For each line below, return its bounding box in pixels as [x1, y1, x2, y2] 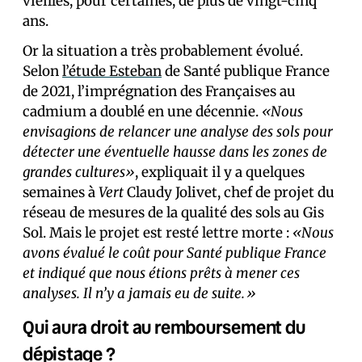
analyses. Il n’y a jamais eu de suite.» [23, 284, 256, 302]
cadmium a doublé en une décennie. [23, 102, 262, 120]
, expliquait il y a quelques [135, 162, 305, 181]
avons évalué [23, 243, 108, 262]
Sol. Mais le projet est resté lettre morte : [23, 223, 293, 242]
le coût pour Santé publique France [108, 243, 326, 262]
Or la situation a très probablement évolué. [23, 41, 303, 60]
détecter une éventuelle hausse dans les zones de [23, 142, 327, 161]
